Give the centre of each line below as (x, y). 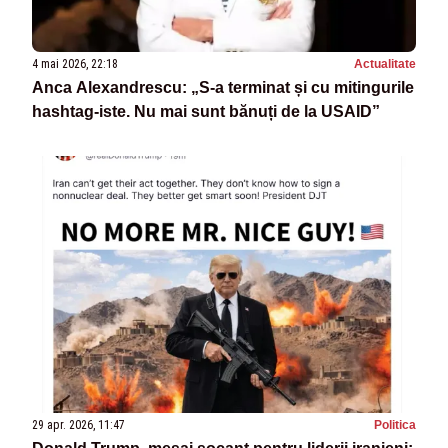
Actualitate (385, 64)
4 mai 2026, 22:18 (75, 64)
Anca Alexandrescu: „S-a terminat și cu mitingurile (223, 88)
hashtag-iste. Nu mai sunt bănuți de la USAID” (206, 112)
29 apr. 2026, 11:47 (78, 424)
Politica (395, 424)
